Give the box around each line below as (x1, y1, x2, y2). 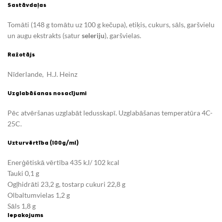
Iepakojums (7, 213, 44, 219)
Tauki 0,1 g (7, 169, 39, 177)
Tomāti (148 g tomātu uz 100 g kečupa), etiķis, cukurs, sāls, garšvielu (7, 20, 215, 29)
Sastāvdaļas (7, 2, 47, 8)
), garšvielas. (105, 31, 141, 40)
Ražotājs (7, 52, 35, 58)
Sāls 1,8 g (7, 202, 36, 210)
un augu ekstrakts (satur (7, 31, 82, 40)
